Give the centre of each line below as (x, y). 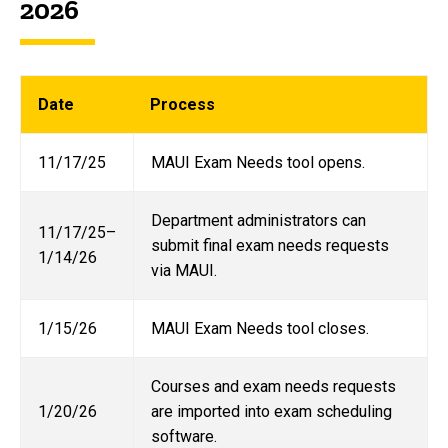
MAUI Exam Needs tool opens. (257, 163)
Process (182, 105)
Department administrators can (258, 221)
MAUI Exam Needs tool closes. (259, 329)
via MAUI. (183, 271)
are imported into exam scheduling (271, 412)
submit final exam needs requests (269, 246)
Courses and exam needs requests (273, 387)
